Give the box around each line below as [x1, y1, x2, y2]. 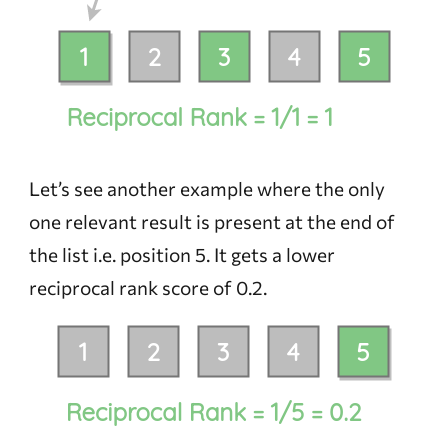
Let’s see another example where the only [28, 176, 385, 200]
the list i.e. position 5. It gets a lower [28, 242, 335, 266]
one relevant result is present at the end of [28, 209, 395, 233]
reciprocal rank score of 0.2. [28, 275, 267, 299]
